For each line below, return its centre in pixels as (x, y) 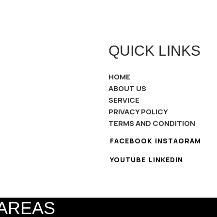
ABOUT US (127, 88)
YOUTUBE (128, 160)
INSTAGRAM (178, 141)
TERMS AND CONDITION (152, 123)
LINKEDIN (166, 160)
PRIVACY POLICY (138, 112)
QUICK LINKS (155, 51)
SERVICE (124, 100)
